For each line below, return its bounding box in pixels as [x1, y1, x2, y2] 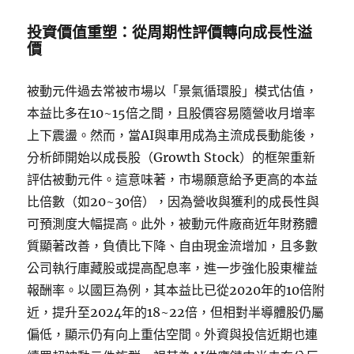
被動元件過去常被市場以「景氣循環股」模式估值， [27, 83, 318, 99]
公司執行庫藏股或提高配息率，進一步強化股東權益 [27, 260, 318, 276]
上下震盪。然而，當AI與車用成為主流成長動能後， [27, 127, 319, 143]
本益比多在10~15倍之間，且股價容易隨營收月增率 [27, 105, 316, 121]
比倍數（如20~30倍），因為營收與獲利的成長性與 [27, 194, 320, 209]
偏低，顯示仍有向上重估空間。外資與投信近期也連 [27, 326, 318, 342]
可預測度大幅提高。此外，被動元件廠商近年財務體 [27, 216, 318, 232]
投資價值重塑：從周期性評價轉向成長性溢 [27, 23, 313, 42]
